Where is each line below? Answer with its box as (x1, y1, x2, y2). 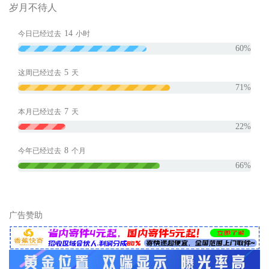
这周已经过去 (18, 68, 61, 77)
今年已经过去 (18, 146, 61, 155)
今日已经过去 (18, 29, 61, 38)
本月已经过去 (18, 107, 61, 116)
